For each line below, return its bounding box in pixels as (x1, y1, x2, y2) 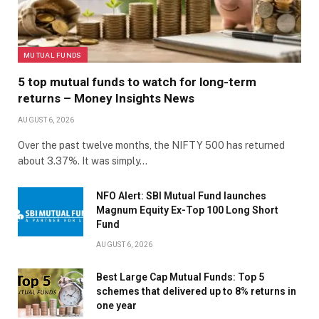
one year (96, 300, 137, 312)
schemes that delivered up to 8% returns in (96, 286, 296, 298)
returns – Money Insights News (18, 91, 194, 106)
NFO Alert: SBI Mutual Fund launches (96, 190, 266, 202)
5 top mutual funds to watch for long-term (18, 75, 256, 90)
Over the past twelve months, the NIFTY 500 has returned (18, 140, 285, 152)
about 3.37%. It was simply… (18, 155, 147, 167)
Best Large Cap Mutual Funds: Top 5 (96, 271, 264, 283)
